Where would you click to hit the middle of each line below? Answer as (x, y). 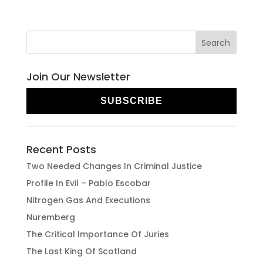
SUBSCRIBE (131, 101)
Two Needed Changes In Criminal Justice (114, 166)
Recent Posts (61, 149)
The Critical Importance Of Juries (97, 234)
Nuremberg (50, 217)
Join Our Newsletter (78, 77)
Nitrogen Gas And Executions (88, 200)
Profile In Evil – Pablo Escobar (88, 183)
